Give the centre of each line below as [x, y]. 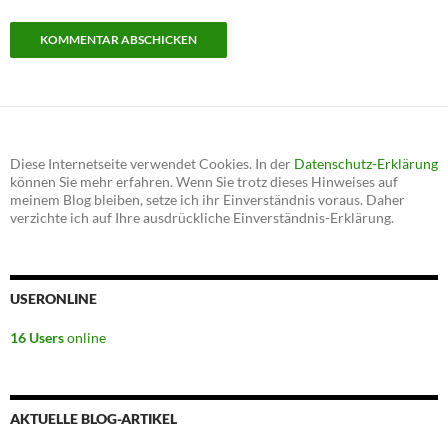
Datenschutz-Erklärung [366, 164]
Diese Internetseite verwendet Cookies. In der [152, 164]
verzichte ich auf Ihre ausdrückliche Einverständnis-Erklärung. [202, 218]
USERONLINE [53, 299]
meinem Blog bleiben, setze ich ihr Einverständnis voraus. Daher [207, 200]
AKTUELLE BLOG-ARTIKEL [93, 419]
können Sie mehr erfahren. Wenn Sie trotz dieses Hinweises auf [204, 182]
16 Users [37, 338]
